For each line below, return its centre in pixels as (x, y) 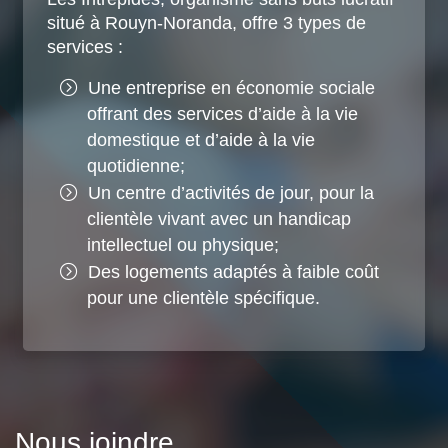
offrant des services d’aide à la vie (222, 113)
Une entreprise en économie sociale (231, 87)
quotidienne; (136, 165)
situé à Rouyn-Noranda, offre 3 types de (206, 22)
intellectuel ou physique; (183, 244)
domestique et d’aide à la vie (201, 139)
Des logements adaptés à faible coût (233, 271)
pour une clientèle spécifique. (203, 297)
